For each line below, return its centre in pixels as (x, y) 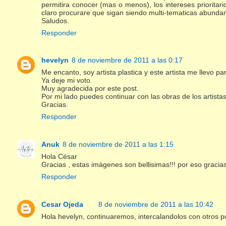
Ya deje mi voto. (67, 80)
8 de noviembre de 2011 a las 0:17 (127, 60)
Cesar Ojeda (62, 204)
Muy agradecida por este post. (90, 89)
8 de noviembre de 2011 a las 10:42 (156, 204)
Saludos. (55, 21)
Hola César (59, 156)
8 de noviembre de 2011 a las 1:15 (118, 144)
